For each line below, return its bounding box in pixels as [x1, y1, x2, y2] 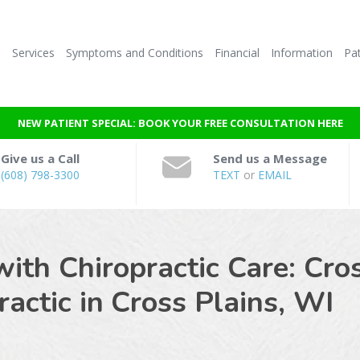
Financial [214, 45, 260, 60]
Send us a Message [213, 150, 328, 166]
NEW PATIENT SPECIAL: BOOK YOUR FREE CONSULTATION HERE [17, 116, 343, 130]
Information [270, 45, 333, 60]
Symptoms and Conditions [65, 45, 203, 60]
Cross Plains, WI [111, 283, 333, 322]
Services [11, 45, 55, 60]
